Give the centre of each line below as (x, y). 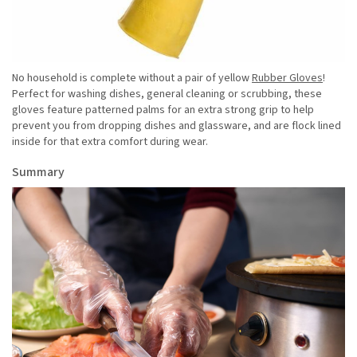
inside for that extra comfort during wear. (111, 142)
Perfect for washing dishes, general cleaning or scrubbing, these (167, 94)
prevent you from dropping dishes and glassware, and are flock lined (177, 126)
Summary (38, 173)
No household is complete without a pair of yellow (132, 78)
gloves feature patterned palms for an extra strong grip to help (163, 110)
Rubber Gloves (287, 78)
